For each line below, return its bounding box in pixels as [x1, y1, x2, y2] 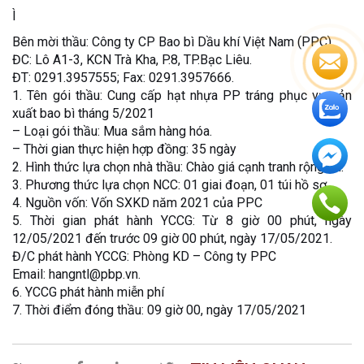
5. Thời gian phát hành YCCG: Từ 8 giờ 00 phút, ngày [12, 212, 352, 228]
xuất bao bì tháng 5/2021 [12, 105, 154, 121]
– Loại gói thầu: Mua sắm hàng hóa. [12, 123, 212, 139]
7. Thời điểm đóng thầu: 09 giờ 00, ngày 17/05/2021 [12, 301, 306, 318]
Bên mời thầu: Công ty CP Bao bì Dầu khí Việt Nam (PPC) [12, 33, 331, 50]
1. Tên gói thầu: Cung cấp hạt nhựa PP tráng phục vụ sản [12, 87, 352, 103]
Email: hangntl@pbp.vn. [12, 266, 141, 282]
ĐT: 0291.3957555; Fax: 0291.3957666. [12, 69, 234, 85]
